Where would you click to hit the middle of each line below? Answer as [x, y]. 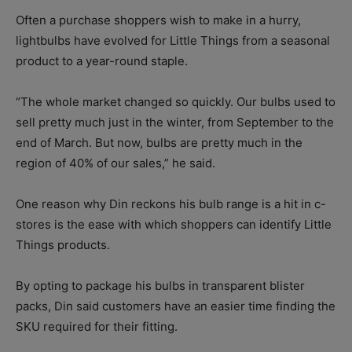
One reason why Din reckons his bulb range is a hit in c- [171, 204]
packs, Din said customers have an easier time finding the [176, 306]
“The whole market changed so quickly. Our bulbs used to [176, 102]
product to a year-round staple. [102, 61]
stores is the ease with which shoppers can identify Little [174, 225]
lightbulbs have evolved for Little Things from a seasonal [173, 41]
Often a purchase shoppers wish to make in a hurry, [158, 20]
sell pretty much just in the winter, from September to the [175, 123]
